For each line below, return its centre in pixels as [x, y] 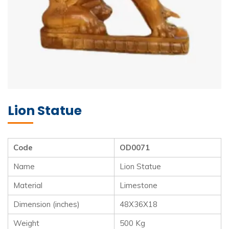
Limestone [139, 186]
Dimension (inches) [47, 204]
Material [28, 186]
